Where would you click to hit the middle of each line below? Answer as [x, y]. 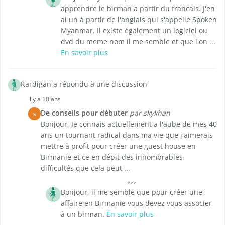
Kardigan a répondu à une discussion [84, 84]
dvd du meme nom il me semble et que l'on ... [138, 42]
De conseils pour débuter [84, 113]
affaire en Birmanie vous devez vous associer [136, 203]
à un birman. [84, 214]
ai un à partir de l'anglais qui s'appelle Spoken [139, 20]
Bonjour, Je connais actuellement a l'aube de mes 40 [129, 124]
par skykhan [150, 113]
